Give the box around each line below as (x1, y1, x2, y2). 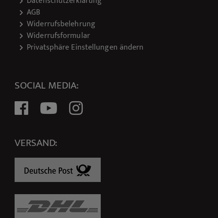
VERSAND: (15, 134, 57, 152)
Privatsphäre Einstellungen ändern (27, 41, 144, 54)
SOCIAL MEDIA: (15, 77, 79, 94)
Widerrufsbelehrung (27, 18, 95, 31)
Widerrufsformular (27, 29, 90, 43)
